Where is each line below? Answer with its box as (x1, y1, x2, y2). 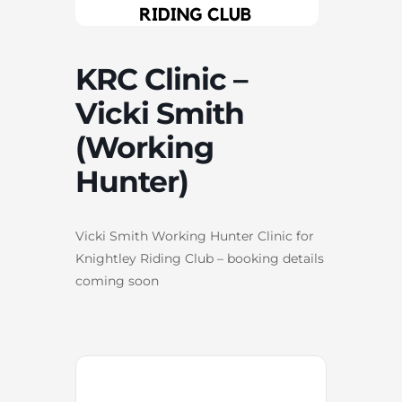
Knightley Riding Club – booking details (75, 249, 324, 267)
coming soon (75, 272, 159, 289)
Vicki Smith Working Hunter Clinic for (75, 227, 314, 244)
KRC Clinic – (75, 60, 248, 97)
